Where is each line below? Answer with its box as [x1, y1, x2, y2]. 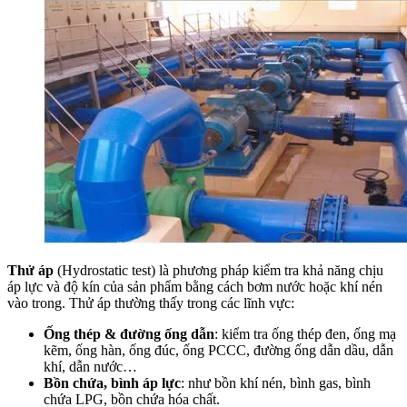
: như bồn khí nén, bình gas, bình [181, 374, 371, 391]
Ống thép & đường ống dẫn [44, 325, 214, 342]
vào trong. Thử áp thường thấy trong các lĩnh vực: [7, 294, 294, 311]
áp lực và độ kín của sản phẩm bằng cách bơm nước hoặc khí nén [7, 278, 382, 294]
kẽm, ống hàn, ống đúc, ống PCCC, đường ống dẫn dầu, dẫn [44, 342, 393, 358]
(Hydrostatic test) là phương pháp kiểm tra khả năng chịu [54, 262, 383, 278]
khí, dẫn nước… [44, 358, 137, 374]
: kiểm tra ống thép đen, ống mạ [214, 325, 396, 342]
